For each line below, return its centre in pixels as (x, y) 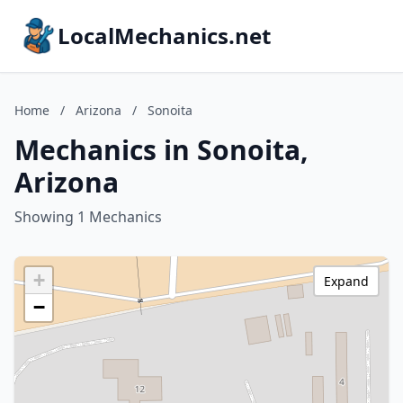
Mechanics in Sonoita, (161, 150)
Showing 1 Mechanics (88, 217)
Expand (346, 281)
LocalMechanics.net (164, 36)
